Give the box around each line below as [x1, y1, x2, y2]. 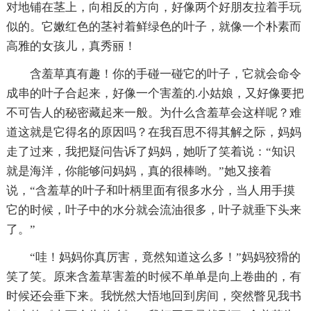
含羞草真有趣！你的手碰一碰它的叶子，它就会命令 [29, 67, 301, 81]
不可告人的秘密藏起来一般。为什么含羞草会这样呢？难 [6, 106, 301, 119]
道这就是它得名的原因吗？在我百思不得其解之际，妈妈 [6, 125, 301, 139]
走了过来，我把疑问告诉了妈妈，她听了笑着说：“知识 [6, 144, 295, 158]
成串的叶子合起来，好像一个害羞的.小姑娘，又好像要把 [6, 86, 304, 100]
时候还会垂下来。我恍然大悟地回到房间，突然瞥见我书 [6, 289, 301, 303]
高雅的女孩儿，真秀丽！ [6, 39, 136, 53]
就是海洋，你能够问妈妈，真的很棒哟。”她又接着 [6, 164, 271, 178]
